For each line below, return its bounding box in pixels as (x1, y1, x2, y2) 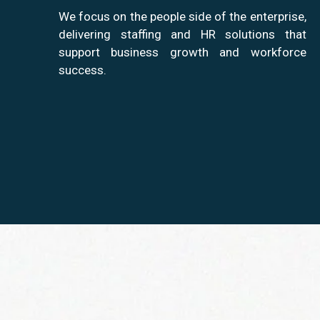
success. (59, 63, 106, 78)
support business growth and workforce (59, 45, 306, 60)
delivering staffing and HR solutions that (59, 27, 306, 42)
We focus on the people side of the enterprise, (59, 9, 306, 24)
